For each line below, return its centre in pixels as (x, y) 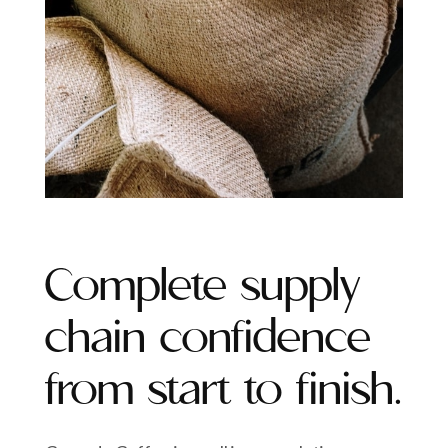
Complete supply (203, 288)
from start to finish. (224, 392)
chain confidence (208, 340)
